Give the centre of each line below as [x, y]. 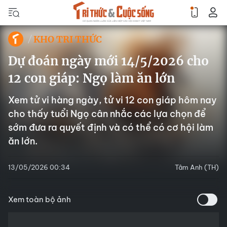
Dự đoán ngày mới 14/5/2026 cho [108, 61]
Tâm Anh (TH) [197, 167]
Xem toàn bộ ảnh [40, 199]
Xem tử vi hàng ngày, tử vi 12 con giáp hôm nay [112, 100]
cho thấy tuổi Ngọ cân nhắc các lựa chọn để [107, 114]
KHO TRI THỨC [68, 39]
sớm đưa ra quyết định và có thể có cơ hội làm [111, 127]
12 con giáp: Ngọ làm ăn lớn [91, 78]
